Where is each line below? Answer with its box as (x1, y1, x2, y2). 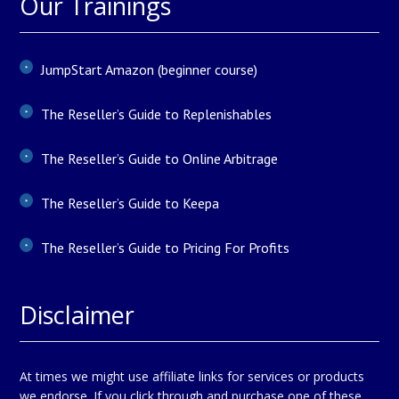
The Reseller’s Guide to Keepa (41, 194, 220, 213)
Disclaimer (20, 298, 135, 332)
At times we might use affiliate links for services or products (20, 368, 365, 386)
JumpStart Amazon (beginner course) (41, 61, 258, 79)
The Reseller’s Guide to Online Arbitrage (41, 150, 279, 168)
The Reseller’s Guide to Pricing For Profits (41, 239, 290, 257)
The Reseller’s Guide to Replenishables (41, 105, 273, 124)
